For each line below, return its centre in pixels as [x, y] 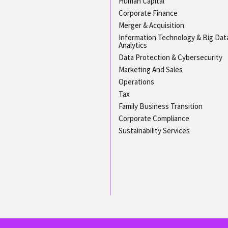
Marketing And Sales [151, 69]
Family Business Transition [161, 106]
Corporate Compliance [154, 118]
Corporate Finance [148, 13]
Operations [136, 81]
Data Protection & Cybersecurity [170, 57]
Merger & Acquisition [151, 25]
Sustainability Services [154, 130]
